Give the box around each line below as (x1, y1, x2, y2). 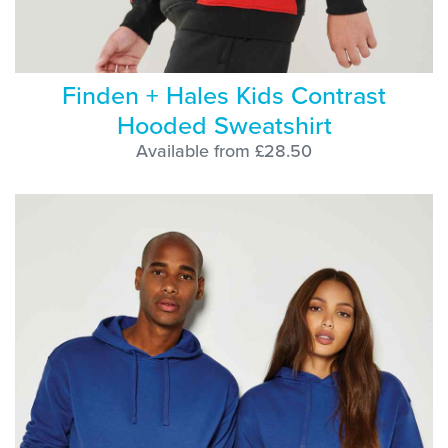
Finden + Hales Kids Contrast (62, 76, 386, 114)
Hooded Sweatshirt (116, 106, 332, 144)
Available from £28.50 (136, 137, 312, 164)
